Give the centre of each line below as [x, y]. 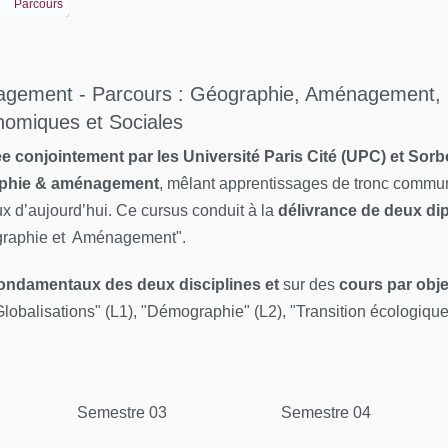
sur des [311, 284]
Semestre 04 [326, 412]
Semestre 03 [122, 412]
